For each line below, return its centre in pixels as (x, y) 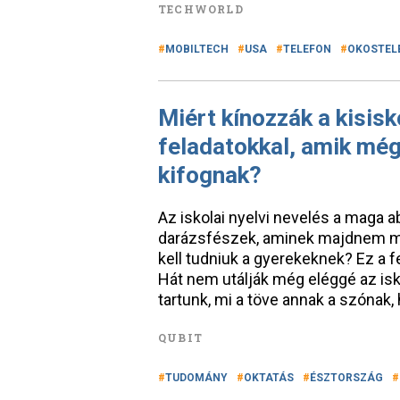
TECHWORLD (201, 9)
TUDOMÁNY (196, 378)
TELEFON (307, 49)
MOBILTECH (197, 49)
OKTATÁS (269, 378)
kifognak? (210, 175)
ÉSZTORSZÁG (346, 378)
